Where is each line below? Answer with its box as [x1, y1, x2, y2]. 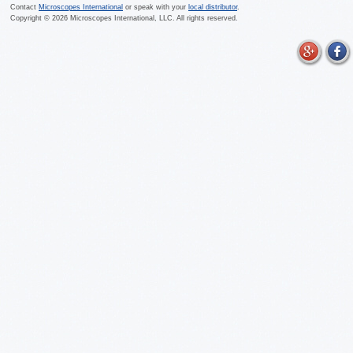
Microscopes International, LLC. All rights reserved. [68, 14, 238, 23]
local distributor [188, 3, 237, 12]
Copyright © [10, 14, 52, 23]
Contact [10, 3, 39, 12]
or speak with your [123, 3, 188, 12]
